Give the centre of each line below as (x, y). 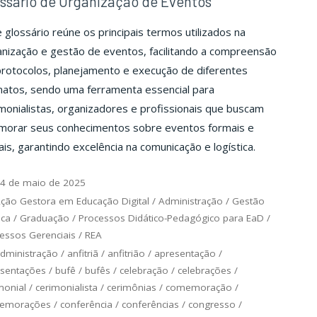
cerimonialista (66, 287)
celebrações (204, 270)
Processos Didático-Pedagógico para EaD (171, 218)
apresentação (185, 253)
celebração (144, 270)
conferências (150, 304)
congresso (212, 304)
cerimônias (131, 287)
